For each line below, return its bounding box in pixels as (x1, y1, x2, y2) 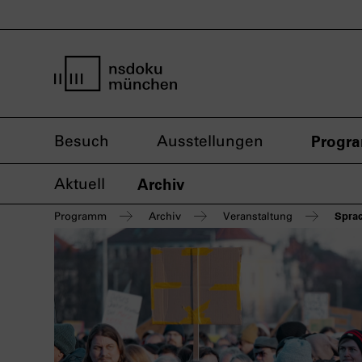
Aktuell (54, 175, 105, 193)
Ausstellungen (157, 131, 263, 150)
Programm (54, 210, 107, 222)
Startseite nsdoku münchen (53, 90, 256, 110)
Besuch (54, 131, 109, 150)
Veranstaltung (223, 210, 293, 222)
